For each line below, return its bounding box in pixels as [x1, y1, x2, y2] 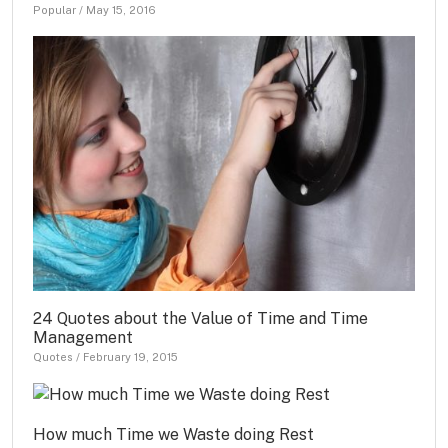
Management [33, 327, 133, 347]
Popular [33, 3, 76, 16]
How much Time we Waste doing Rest [33, 425, 314, 445]
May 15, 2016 [86, 3, 156, 16]
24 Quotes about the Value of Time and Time [33, 308, 368, 328]
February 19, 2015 [83, 350, 178, 363]
